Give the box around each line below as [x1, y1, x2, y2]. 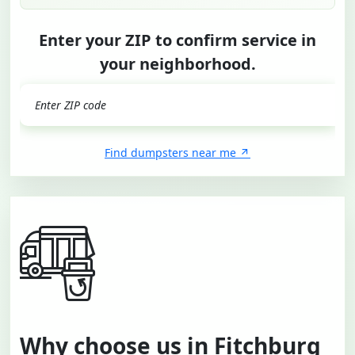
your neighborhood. [99, 52, 256, 74]
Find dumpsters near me [105, 144, 236, 160]
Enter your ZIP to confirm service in [39, 29, 316, 51]
